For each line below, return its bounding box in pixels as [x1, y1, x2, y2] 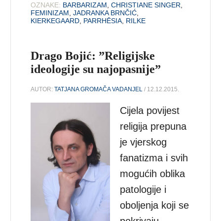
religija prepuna [120, 120, 187, 132]
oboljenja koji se [120, 199, 189, 211]
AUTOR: [31, 85, 55, 93]
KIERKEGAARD [31, 16, 80, 25]
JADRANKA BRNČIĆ [73, 8, 137, 17]
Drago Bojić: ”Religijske [31, 49, 155, 62]
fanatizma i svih [120, 152, 188, 163]
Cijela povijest [120, 105, 180, 116]
